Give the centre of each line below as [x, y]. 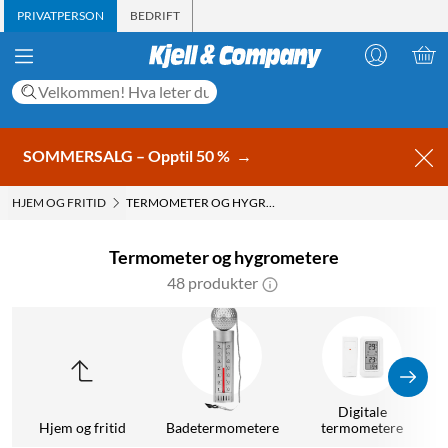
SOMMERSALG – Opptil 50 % [128, 155]
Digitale [362, 411]
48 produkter [212, 282]
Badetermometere [222, 427]
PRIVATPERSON [60, 15]
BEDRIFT [155, 15]
